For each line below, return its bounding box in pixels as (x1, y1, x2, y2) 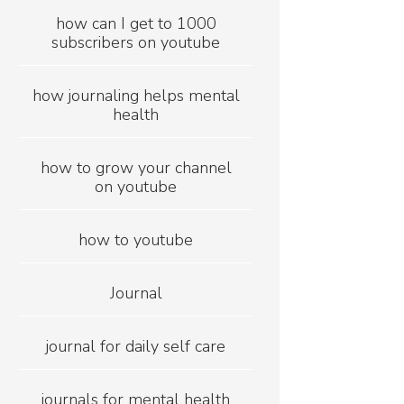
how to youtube (78, 229, 194, 252)
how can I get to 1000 (55, 13, 216, 35)
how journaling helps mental (32, 85, 240, 107)
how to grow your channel (40, 157, 232, 179)
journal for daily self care (46, 335, 226, 358)
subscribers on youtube (51, 32, 221, 54)
